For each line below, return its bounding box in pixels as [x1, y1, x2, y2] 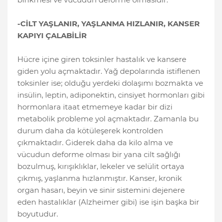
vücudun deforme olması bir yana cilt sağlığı [17, 150, 180, 160]
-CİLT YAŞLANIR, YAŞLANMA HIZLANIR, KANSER [17, 19, 200, 29]
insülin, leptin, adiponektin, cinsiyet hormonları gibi [17, 90, 205, 100]
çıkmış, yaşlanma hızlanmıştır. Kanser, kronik [17, 173, 182, 183]
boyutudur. [17, 209, 58, 219]
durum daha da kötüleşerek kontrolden [17, 126, 163, 136]
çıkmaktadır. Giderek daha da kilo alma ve [17, 138, 173, 148]
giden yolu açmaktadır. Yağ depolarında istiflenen [17, 66, 200, 76]
